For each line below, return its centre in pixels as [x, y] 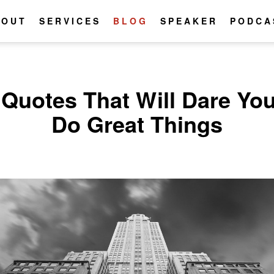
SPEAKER [189, 21]
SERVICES [70, 21]
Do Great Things [137, 124]
